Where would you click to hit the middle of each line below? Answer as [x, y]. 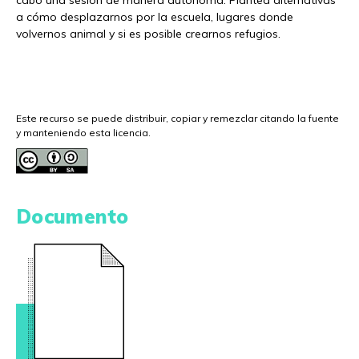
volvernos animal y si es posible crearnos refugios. [148, 34]
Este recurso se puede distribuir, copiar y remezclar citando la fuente [177, 118]
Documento [73, 216]
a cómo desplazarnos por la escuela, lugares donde [155, 17]
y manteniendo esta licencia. [83, 133]
